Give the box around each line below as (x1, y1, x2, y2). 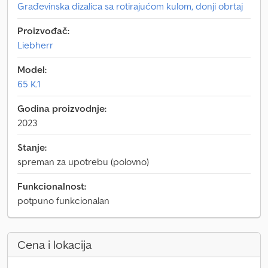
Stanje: (17, 141, 47, 153)
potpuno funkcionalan (17, 194, 109, 206)
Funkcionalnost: (17, 180, 86, 192)
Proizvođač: (17, 25, 69, 36)
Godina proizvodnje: (17, 102, 106, 114)
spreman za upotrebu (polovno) (17, 156, 149, 167)
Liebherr (17, 39, 53, 51)
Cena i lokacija (17, 237, 92, 252)
